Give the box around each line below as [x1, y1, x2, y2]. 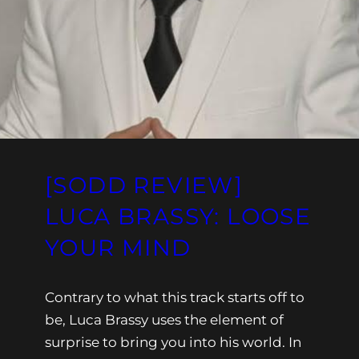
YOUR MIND [45, 233, 192, 261]
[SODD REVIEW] [45, 171, 244, 199]
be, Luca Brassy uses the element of [45, 311, 284, 328]
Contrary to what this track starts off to [45, 288, 305, 305]
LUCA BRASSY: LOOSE [45, 202, 312, 230]
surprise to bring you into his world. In [45, 333, 301, 350]
